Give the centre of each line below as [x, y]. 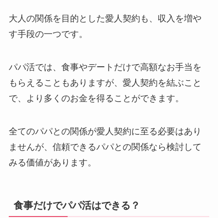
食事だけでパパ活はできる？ [77, 205]
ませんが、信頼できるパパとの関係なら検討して [105, 147]
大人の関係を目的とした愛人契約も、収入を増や [105, 19]
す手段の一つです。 [48, 34]
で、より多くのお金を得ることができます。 [96, 98]
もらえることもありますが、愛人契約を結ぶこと [105, 82]
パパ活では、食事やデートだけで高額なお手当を [105, 67]
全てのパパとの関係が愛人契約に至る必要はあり [105, 131]
